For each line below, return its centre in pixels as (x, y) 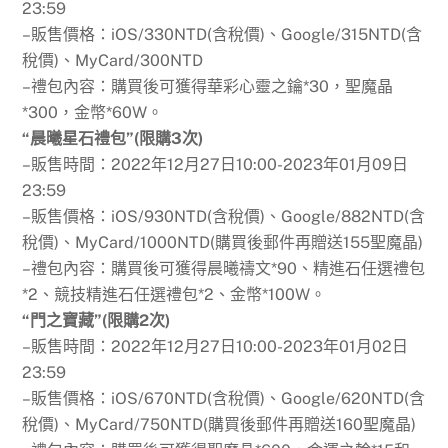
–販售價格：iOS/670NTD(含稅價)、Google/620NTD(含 (224, 398)
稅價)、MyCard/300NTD (113, 60)
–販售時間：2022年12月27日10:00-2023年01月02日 (215, 346)
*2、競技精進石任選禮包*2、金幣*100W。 (174, 294)
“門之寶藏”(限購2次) (96, 320)
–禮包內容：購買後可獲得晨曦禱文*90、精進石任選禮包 (224, 268)
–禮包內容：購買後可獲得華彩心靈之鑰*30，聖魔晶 (208, 86)
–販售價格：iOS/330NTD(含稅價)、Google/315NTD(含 (222, 34)
